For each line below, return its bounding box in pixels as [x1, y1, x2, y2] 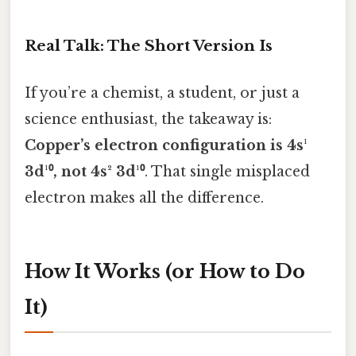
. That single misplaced [145, 162, 310, 180]
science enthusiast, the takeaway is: [25, 110, 272, 128]
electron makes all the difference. [25, 188, 264, 207]
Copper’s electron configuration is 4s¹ [25, 136, 308, 154]
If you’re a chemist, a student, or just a [25, 83, 300, 102]
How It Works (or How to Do [25, 259, 305, 283]
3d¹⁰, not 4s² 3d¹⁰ [25, 162, 145, 180]
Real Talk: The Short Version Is [25, 36, 273, 55]
